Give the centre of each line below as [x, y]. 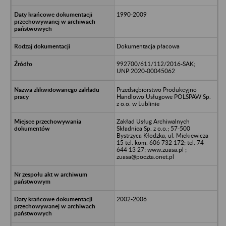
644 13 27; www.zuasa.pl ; [151, 149]
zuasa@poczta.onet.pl [145, 156]
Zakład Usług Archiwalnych [153, 121]
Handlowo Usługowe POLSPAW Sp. [163, 96]
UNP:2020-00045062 [146, 71]
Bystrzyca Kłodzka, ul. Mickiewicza [162, 135]
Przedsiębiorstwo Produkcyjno [156, 89]
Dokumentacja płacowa [148, 46]
